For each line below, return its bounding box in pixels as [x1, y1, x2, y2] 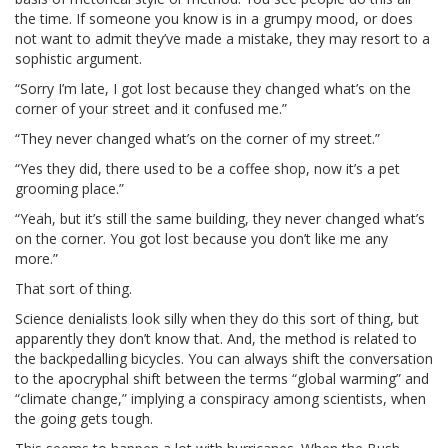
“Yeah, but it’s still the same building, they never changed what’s [15, 208, 425, 228]
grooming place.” [15, 178, 124, 198]
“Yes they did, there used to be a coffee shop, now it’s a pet [15, 158, 400, 178]
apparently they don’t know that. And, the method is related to [15, 328, 417, 348]
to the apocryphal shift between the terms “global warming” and [15, 368, 429, 388]
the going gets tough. [15, 408, 153, 428]
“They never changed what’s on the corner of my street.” [15, 128, 380, 148]
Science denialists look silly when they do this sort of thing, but [15, 308, 419, 328]
